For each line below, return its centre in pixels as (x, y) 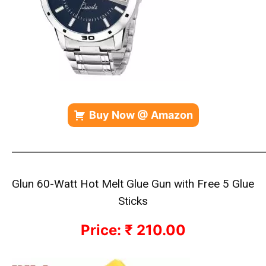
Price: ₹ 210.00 (133, 230)
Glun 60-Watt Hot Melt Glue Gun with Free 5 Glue (133, 184)
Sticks (133, 201)
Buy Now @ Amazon (141, 115)
